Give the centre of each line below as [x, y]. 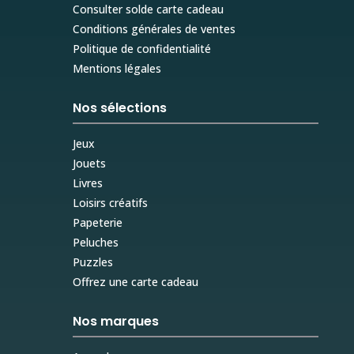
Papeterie [97, 222]
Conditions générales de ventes [154, 28]
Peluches [95, 242]
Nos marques [115, 321]
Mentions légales [117, 68]
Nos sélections [119, 107]
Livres [87, 183]
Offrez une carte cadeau [135, 281]
